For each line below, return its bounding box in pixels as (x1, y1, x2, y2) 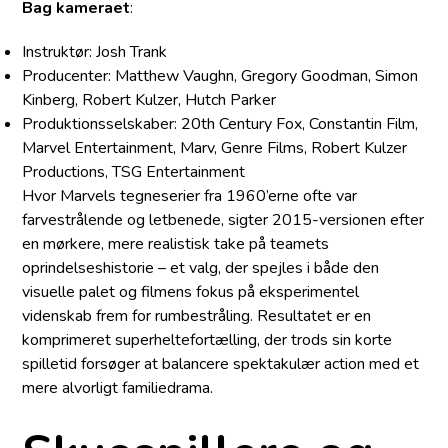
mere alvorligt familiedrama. (22, 377, 214, 400)
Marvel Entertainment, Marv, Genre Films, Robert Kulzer (22, 137, 408, 160)
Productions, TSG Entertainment (22, 161, 246, 184)
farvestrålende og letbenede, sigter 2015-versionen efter (22, 209, 425, 232)
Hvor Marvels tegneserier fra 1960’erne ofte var (22, 185, 358, 208)
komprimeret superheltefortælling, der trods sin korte (22, 329, 393, 352)
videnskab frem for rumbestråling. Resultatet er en (22, 305, 372, 328)
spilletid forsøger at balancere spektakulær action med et (22, 353, 420, 376)
